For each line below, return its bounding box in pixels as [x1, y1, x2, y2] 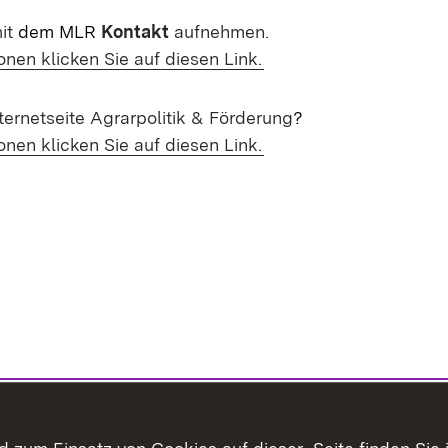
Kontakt [101, 21, 169, 42]
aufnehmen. [169, 21, 269, 42]
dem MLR [18, 21, 96, 42]
